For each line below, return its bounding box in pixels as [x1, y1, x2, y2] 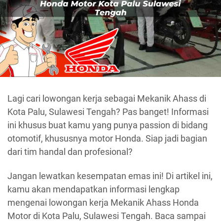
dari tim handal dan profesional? [7, 146, 133, 157]
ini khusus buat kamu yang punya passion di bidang [7, 119, 208, 130]
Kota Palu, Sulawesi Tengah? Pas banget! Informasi [7, 106, 209, 117]
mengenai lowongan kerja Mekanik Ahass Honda [7, 197, 199, 208]
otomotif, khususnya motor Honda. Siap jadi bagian [7, 133, 207, 144]
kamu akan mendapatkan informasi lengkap [7, 184, 180, 195]
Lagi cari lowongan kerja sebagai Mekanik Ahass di [7, 93, 206, 104]
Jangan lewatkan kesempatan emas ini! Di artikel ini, [7, 171, 213, 182]
